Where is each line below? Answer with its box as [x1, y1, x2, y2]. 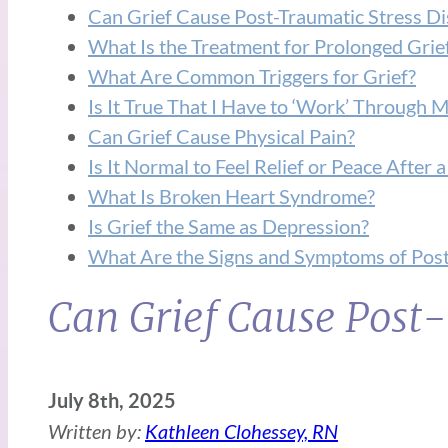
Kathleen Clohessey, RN [145, 418, 338, 443]
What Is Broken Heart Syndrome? [88, 183, 375, 208]
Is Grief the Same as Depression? [88, 213, 369, 238]
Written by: [48, 418, 145, 443]
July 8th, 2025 [48, 388, 176, 412]
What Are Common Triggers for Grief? [88, 63, 416, 88]
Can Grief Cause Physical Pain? [88, 123, 355, 148]
